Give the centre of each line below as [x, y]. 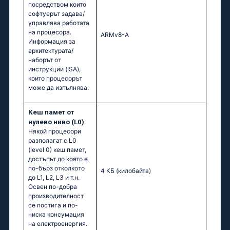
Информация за [52, 42]
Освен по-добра [53, 187]
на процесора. [50, 32]
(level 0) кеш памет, [57, 150]
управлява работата [59, 23]
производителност [56, 196]
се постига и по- [53, 205]
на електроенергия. [58, 224]
